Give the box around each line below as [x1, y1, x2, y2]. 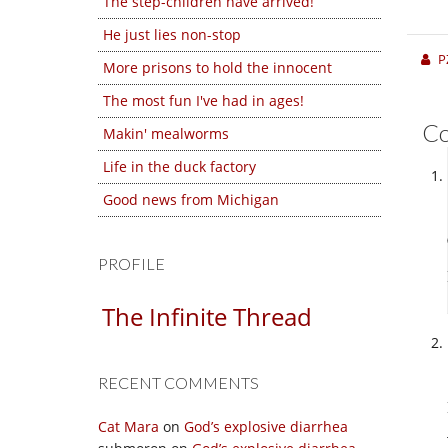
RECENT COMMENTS [98, 373, 259, 392]
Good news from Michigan [103, 190, 279, 209]
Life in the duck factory [103, 157, 256, 176]
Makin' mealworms [103, 124, 229, 143]
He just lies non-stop [103, 25, 241, 44]
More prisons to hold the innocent [103, 58, 332, 77]
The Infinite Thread [102, 300, 312, 333]
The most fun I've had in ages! [103, 91, 304, 110]
